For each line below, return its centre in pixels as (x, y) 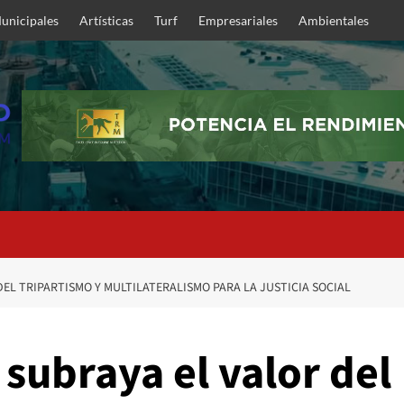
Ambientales (334, 20)
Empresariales (238, 20)
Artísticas (106, 20)
